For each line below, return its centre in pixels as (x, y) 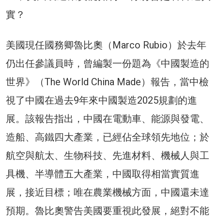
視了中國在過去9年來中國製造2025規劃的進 (101, 100)
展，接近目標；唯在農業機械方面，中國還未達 (108, 192)
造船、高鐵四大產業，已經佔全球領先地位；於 (108, 137)
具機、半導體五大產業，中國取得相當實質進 (103, 174)
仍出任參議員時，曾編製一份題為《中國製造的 (108, 63)
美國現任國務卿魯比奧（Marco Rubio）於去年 (106, 45)
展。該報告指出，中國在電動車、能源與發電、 (108, 118)
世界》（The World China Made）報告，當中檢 (107, 82)
